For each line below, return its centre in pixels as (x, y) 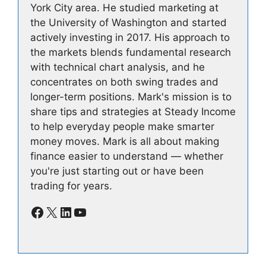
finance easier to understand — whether (127, 156)
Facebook (63, 211)
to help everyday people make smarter (122, 127)
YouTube (101, 211)
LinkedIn (86, 211)
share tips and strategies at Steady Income (133, 112)
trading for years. (71, 186)
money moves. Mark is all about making (125, 142)
